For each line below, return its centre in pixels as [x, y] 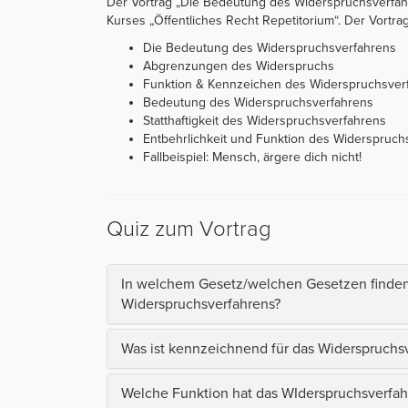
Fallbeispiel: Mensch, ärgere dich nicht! [252, 157]
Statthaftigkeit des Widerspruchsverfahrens [265, 120]
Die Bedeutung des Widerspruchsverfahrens [270, 47]
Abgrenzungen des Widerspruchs [239, 66]
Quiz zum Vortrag [189, 229]
